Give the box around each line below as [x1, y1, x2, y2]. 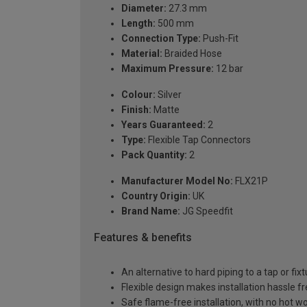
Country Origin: [121, 191, 191, 202]
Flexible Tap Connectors [146, 134, 251, 146]
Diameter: [121, 3, 167, 14]
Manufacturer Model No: [121, 175, 233, 187]
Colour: [121, 89, 156, 101]
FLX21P [233, 175, 268, 187]
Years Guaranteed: [121, 119, 206, 131]
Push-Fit [201, 33, 238, 45]
